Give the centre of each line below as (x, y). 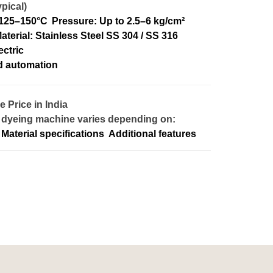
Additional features (152, 134)
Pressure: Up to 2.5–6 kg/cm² (118, 21)
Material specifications (53, 134)
